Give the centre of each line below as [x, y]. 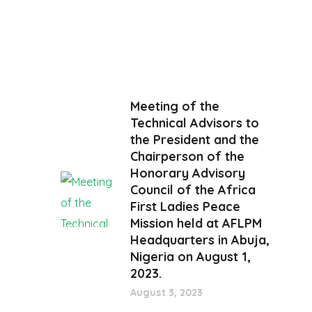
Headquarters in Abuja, [200, 240]
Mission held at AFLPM [196, 223]
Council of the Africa [193, 190]
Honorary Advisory [188, 173]
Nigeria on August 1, [190, 257]
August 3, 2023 [167, 292]
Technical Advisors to [195, 123]
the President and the [195, 140]
